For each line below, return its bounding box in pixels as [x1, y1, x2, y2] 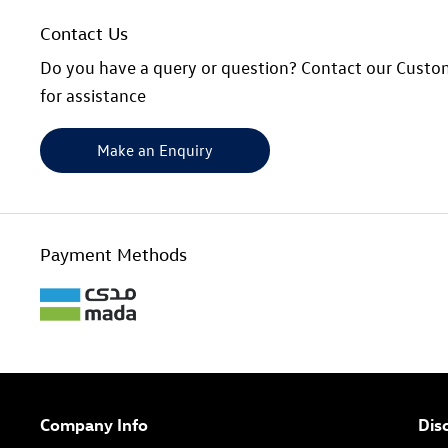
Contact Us [40, 22, 128, 44]
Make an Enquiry [97, 139, 213, 160]
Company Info [40, 412, 148, 435]
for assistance [40, 84, 146, 106]
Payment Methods [40, 243, 187, 265]
